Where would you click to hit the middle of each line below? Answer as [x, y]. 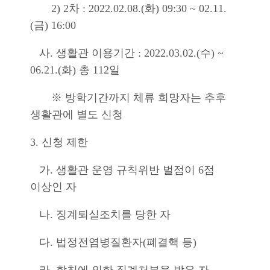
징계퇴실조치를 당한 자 [113, 215]
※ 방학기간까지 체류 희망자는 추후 [128, 98]
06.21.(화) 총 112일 [75, 70]
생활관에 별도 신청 [77, 115]
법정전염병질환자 [99, 242]
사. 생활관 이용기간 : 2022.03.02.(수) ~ [127, 53]
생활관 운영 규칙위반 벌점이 [127, 170]
